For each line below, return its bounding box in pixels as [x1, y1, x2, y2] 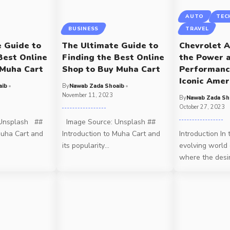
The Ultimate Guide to [62, 40, 159, 51]
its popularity [62, 140, 105, 150]
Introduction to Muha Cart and [62, 128, 161, 139]
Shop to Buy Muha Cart [62, 63, 161, 75]
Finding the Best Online [62, 51, 165, 63]
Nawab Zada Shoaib [69, 82, 125, 90]
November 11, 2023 [62, 91, 113, 99]
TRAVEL [185, 25, 209, 32]
